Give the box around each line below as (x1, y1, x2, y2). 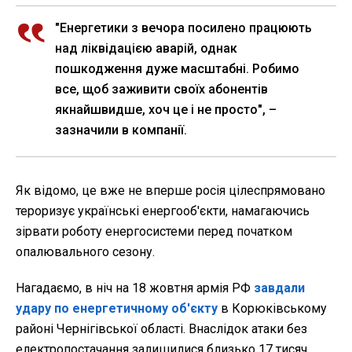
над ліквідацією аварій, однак (55, 41, 237, 57)
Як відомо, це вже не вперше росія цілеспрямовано (16, 183, 325, 199)
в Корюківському (218, 301, 327, 317)
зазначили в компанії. (55, 123, 187, 138)
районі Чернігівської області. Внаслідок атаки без (16, 321, 307, 337)
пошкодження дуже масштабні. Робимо (55, 61, 299, 77)
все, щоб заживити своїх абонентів (55, 82, 268, 97)
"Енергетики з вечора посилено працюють (55, 20, 312, 36)
